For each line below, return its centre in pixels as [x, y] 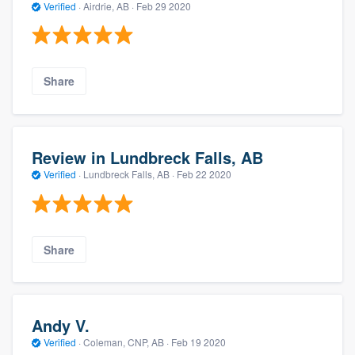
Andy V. [61, 326]
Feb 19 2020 [198, 342]
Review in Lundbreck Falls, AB [147, 158]
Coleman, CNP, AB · [126, 342]
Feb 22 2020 [204, 174]
